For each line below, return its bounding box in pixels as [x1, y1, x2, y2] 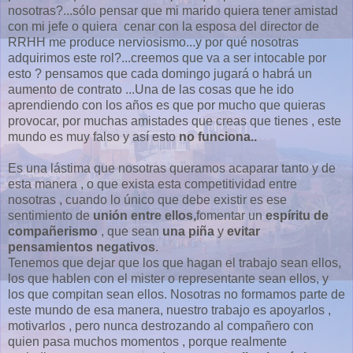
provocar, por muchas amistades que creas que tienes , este [8, 113, 341, 128]
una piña [162, 224, 217, 238]
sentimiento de [8, 208, 90, 222]
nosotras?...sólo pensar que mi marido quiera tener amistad [8, 3, 338, 17]
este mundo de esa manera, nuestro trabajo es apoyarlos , [8, 303, 331, 317]
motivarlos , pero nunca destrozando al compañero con [8, 318, 314, 333]
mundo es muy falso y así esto [8, 129, 179, 143]
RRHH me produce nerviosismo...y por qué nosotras [8, 35, 299, 49]
